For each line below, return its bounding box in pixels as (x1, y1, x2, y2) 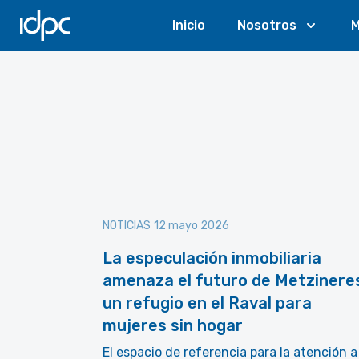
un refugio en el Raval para (103, 293, 312, 313)
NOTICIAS (103, 219, 151, 232)
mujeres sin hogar (103, 316, 243, 335)
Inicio (171, 18, 205, 33)
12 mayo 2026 (154, 219, 229, 232)
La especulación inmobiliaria (103, 248, 321, 268)
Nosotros (236, 18, 296, 33)
